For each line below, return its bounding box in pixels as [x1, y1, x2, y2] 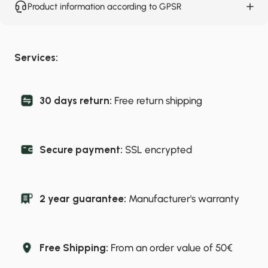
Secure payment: [39, 143, 125, 156]
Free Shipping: [39, 241, 111, 254]
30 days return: [39, 94, 114, 106]
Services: [14, 51, 58, 63]
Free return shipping [114, 94, 202, 106]
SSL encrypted [125, 143, 192, 156]
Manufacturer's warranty [129, 192, 239, 205]
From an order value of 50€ [111, 241, 233, 254]
